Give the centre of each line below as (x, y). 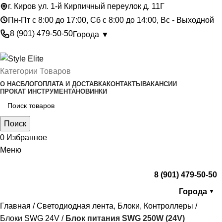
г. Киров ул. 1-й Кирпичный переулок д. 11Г (86, 6)
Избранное (27, 137)
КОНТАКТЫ (124, 84)
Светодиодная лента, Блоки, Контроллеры (115, 206)
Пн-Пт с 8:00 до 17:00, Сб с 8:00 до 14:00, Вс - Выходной (111, 20)
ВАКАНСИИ (160, 84)
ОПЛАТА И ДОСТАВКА (72, 84)
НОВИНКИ (91, 91)
